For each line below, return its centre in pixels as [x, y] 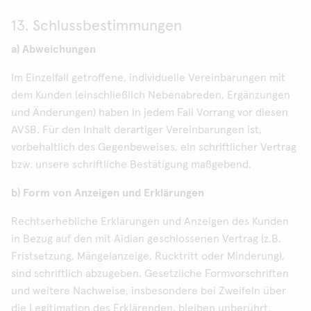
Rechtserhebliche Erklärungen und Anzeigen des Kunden [150, 221]
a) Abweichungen [53, 49]
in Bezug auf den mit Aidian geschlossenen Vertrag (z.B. [146, 239]
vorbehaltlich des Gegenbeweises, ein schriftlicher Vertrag [154, 147]
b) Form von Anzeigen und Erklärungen [108, 193]
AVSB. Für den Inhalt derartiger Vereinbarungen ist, [136, 130]
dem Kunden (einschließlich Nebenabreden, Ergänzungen [151, 95]
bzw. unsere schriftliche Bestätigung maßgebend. [131, 165]
